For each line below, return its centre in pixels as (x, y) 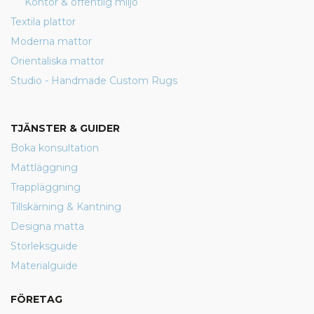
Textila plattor (43, 22)
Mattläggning (44, 168)
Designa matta (47, 226)
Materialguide (44, 266)
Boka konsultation (55, 148)
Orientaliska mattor (57, 61)
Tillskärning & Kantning (66, 207)
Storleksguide (44, 246)
